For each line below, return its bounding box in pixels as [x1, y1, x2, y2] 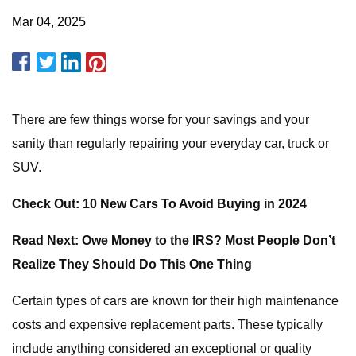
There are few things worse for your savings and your [12, 113, 309, 126]
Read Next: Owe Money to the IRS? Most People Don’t [12, 234, 335, 247]
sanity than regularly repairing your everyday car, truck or [12, 137, 329, 150]
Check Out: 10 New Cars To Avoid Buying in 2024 [12, 197, 307, 211]
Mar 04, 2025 [12, 15, 86, 29]
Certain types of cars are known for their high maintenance [12, 294, 339, 308]
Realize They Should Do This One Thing [12, 257, 252, 271]
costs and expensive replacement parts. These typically [12, 318, 323, 331]
